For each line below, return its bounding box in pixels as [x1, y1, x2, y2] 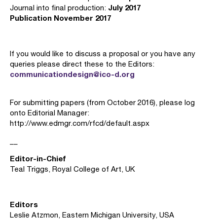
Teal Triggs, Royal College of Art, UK [10, 165, 135, 173]
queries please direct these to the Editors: [10, 60, 154, 68]
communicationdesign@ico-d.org [10, 70, 135, 78]
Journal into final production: [10, 3, 108, 12]
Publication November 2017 [10, 13, 111, 22]
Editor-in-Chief [10, 154, 66, 163]
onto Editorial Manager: [10, 109, 89, 117]
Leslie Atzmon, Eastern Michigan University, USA [10, 211, 174, 219]
